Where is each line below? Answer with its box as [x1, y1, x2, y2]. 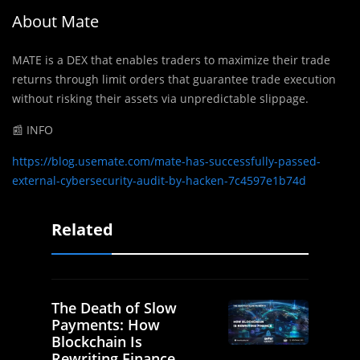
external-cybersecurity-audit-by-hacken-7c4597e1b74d [12, 172, 306, 188]
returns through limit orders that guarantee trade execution [12, 71, 336, 87]
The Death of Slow [51, 297, 177, 317]
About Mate [12, 10, 99, 32]
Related [51, 218, 113, 240]
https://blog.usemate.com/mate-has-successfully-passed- [12, 153, 321, 169]
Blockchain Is [51, 331, 142, 351]
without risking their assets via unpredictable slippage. [12, 90, 309, 106]
